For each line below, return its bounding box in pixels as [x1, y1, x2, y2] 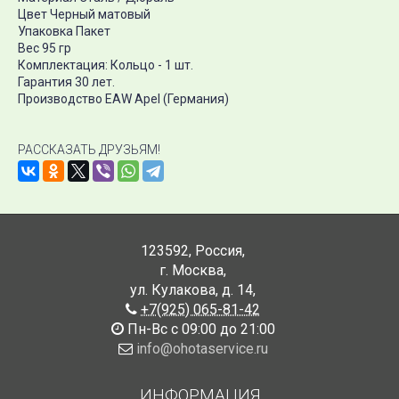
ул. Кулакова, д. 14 [130, 281, 253, 298]
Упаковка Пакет [18, 24, 110, 38]
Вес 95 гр [18, 41, 71, 55]
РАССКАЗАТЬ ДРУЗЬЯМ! [18, 142, 160, 157]
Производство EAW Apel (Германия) [18, 92, 229, 106]
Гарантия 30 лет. [18, 75, 115, 89]
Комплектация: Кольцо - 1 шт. [18, 58, 193, 72]
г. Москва [159, 262, 224, 279]
